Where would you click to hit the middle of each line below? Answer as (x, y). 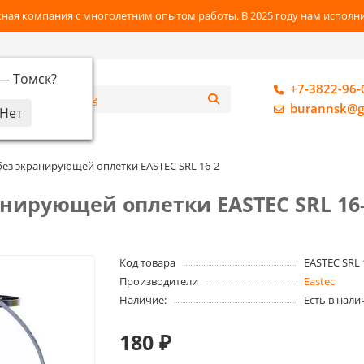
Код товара (148, 262)
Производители (159, 281)
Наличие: (143, 300)
